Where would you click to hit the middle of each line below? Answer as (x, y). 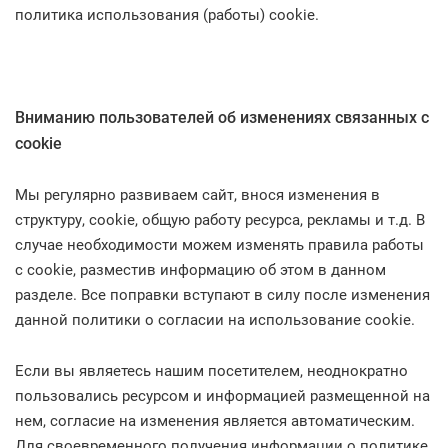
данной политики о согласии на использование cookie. (215, 320)
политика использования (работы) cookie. (167, 15)
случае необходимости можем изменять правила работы (219, 245)
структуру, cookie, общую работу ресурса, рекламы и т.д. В (220, 220)
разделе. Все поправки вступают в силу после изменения (222, 295)
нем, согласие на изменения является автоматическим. (215, 421)
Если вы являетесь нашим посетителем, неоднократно (211, 371)
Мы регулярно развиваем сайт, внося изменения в (197, 195)
